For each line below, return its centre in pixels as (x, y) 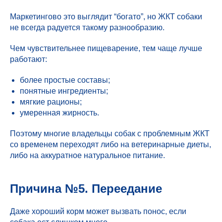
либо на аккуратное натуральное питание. (87, 155)
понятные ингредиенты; (64, 91)
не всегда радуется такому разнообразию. (87, 28)
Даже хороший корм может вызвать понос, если (98, 211)
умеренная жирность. (59, 113)
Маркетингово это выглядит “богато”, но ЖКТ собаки (106, 17)
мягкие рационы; (51, 102)
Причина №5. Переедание (86, 189)
